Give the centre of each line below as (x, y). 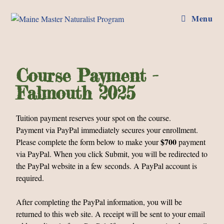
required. (30, 178)
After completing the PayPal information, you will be (99, 202)
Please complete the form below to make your (88, 142)
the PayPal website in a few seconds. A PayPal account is (107, 166)
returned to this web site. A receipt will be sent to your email (111, 214)
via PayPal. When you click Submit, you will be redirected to (112, 154)
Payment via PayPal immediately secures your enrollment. (107, 130)
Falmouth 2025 (76, 93)
